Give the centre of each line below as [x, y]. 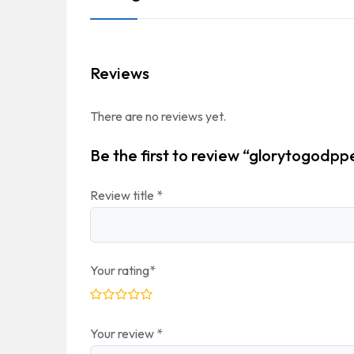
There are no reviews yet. [158, 117]
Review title [123, 196]
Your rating [120, 271]
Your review [123, 334]
